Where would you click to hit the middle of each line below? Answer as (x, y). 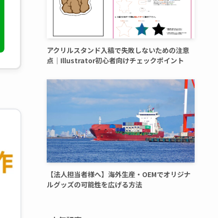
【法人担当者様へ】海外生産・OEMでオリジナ (119, 174)
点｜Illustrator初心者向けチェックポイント (115, 60)
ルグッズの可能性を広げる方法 (94, 184)
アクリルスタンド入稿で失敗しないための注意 (118, 50)
